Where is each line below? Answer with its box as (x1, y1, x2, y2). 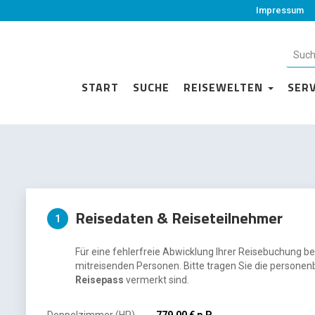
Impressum (256, 5, 304, 15)
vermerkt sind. (124, 274, 190, 285)
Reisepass (75, 274, 124, 285)
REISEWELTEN (184, 78, 266, 96)
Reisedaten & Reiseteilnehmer (75, 206, 283, 230)
